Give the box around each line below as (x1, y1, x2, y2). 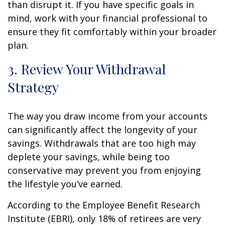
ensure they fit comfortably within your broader (8, 25, 216, 38)
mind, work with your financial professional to (8, 12, 207, 24)
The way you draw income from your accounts (8, 109, 207, 122)
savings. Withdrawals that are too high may (8, 137, 196, 149)
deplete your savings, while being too (8, 150, 170, 163)
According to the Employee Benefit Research (8, 198, 200, 211)
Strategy (8, 77, 59, 96)
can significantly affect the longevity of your (8, 123, 197, 136)
